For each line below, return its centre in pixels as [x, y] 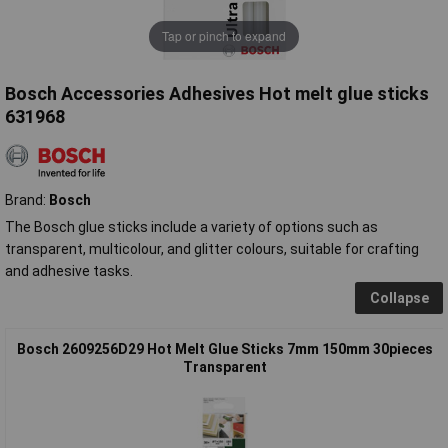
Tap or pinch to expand [224, 36]
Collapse [399, 297]
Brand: [27, 199]
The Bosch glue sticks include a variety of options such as [191, 226]
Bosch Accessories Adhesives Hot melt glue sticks [217, 93]
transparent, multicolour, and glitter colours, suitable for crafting [212, 248]
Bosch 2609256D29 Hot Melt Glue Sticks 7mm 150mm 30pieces [224, 348]
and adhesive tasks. [69, 270]
